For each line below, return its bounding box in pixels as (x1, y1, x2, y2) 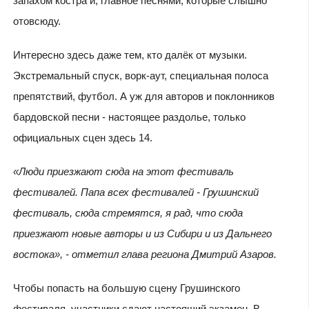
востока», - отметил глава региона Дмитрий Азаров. (12, 248, 277, 260)
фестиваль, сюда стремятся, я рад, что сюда (12, 206, 243, 219)
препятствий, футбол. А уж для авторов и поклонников (12, 90, 275, 103)
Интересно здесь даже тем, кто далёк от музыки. (12, 49, 247, 61)
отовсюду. (12, 15, 61, 28)
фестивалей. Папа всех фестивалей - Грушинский (12, 186, 259, 198)
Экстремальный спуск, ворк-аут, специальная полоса (12, 70, 268, 82)
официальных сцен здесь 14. (12, 132, 152, 144)
